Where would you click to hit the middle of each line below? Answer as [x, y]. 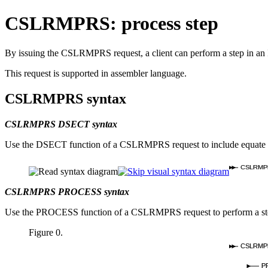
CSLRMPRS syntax [66, 98]
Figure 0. [46, 233]
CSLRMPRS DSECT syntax [61, 124]
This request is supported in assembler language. [96, 73]
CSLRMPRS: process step [112, 24]
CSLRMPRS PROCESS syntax [67, 192]
